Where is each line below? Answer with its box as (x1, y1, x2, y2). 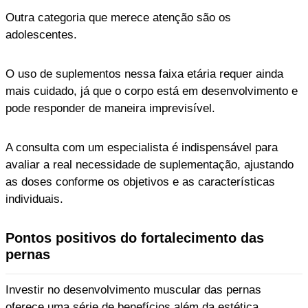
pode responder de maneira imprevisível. (5, 101, 215, 115)
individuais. (5, 192, 63, 206)
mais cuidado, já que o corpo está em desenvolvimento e (5, 84, 298, 98)
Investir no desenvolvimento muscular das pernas (5, 283, 261, 296)
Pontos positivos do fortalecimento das (5, 230, 264, 245)
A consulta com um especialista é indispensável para (5, 140, 278, 154)
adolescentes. (5, 27, 77, 41)
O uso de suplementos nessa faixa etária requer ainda (5, 67, 283, 80)
